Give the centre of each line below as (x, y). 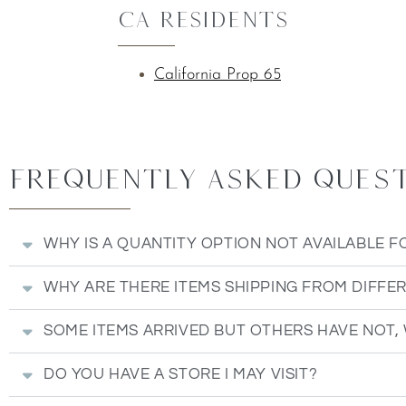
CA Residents (203, 19)
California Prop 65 (217, 75)
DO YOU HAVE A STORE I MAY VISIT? (181, 374)
